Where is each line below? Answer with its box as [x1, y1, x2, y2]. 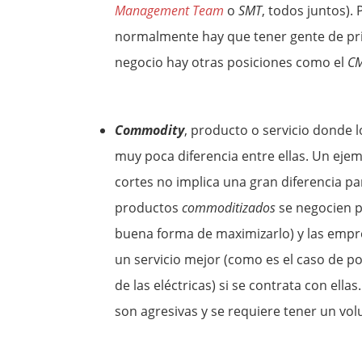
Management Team [115, 2, 224, 19]
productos [115, 199, 182, 217]
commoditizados [182, 199, 276, 217]
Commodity [115, 121, 184, 139]
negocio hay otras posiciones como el [115, 53, 347, 71]
